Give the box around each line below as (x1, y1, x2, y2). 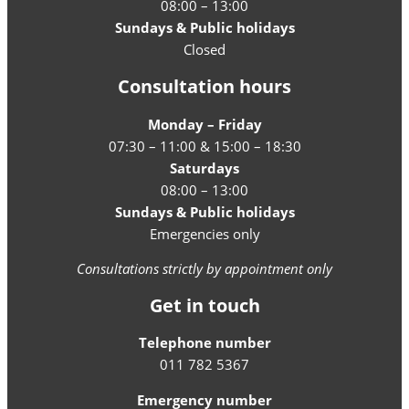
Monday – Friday (147, 114, 262, 133)
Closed (184, 40, 225, 59)
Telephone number (138, 333, 271, 352)
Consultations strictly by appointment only (77, 259, 332, 278)
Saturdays (170, 158, 239, 177)
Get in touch (149, 292, 260, 318)
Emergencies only (149, 224, 260, 243)
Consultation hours (118, 73, 291, 99)
